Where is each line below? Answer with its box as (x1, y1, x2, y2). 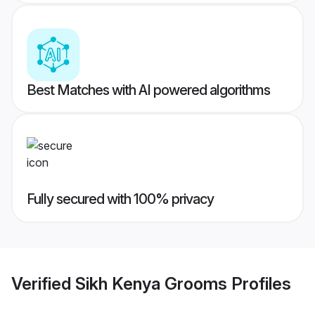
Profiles (227, 273, 291, 294)
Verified (11, 273, 75, 294)
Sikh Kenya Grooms (75, 273, 227, 294)
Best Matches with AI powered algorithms (27, 82, 270, 99)
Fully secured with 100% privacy (27, 191, 214, 208)
